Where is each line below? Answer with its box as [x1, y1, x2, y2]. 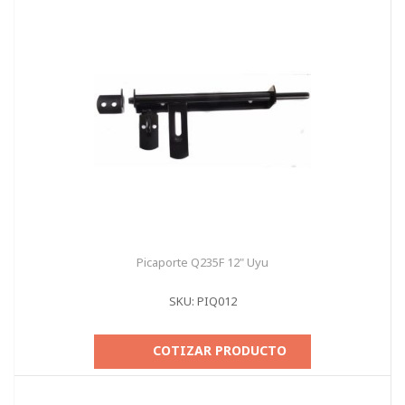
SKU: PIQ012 [168, 293, 237, 309]
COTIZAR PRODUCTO [153, 342, 287, 359]
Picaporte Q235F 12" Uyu [137, 254, 268, 270]
